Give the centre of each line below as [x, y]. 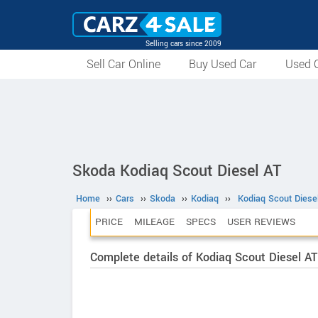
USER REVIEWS [261, 222]
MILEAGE [154, 222]
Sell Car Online [124, 64]
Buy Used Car [223, 64]
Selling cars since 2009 [183, 44]
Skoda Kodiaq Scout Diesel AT [177, 171]
